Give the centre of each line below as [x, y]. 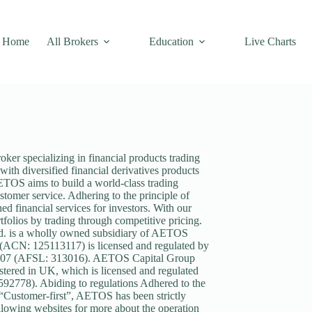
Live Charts [271, 41]
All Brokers [73, 41]
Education [172, 41]
